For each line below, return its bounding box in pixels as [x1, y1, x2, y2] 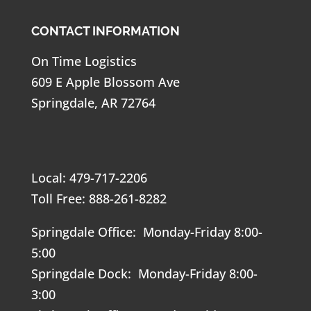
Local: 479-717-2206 [31, 169, 147, 186]
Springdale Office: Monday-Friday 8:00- [31, 224, 262, 240]
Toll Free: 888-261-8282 [31, 190, 167, 207]
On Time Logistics [31, 53, 137, 69]
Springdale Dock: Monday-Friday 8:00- [31, 265, 258, 282]
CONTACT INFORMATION [31, 24, 180, 38]
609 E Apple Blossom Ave [31, 74, 180, 90]
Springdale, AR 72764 [31, 94, 155, 111]
